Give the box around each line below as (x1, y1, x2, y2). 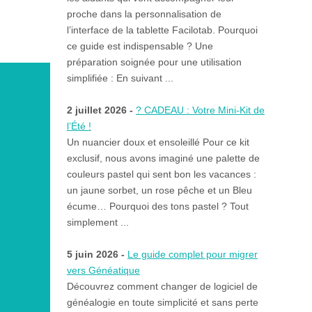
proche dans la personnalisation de (66, 8, 221, 20)
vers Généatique (66, 265, 140, 276)
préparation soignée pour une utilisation (66, 56, 242, 68)
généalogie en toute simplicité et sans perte (66, 297, 258, 309)
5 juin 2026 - (66, 249, 127, 260)
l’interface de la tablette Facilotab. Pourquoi (66, 24, 258, 36)
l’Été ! (66, 120, 91, 132)
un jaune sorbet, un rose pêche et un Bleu (66, 185, 252, 196)
